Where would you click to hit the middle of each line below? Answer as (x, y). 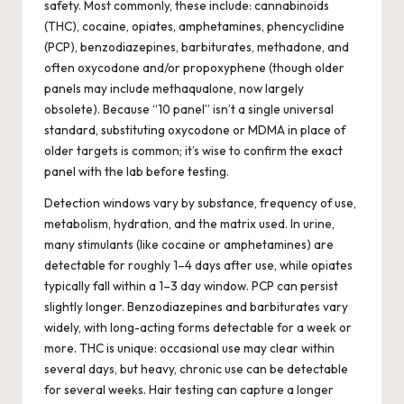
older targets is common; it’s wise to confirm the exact (193, 151)
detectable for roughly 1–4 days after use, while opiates (198, 266)
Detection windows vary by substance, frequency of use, (200, 203)
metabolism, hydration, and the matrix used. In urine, (189, 224)
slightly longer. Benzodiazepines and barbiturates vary (196, 307)
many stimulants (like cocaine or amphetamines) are (189, 245)
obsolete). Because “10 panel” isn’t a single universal (189, 110)
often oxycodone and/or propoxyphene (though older (194, 68)
